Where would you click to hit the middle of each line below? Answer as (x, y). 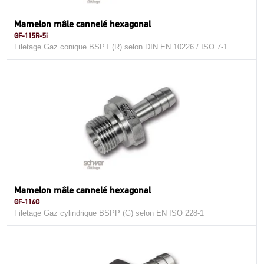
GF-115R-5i (31, 36)
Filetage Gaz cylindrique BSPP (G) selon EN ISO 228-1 (109, 213)
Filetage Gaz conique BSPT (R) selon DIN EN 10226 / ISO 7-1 (121, 47)
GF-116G (27, 202)
